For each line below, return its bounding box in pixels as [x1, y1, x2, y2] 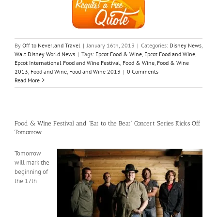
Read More [15, 76, 40, 84]
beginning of [15, 167, 48, 176]
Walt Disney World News [15, 50, 75, 58]
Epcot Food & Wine [95, 50, 142, 58]
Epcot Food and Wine [144, 50, 195, 58]
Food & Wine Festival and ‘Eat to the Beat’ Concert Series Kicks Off [15, 119, 201, 127]
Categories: [141, 41, 170, 49]
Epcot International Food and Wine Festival [15, 59, 120, 66]
